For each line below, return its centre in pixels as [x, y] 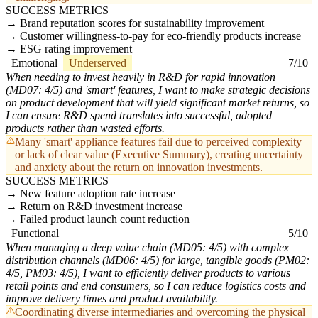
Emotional [34, 63]
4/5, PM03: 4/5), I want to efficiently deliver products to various [148, 273]
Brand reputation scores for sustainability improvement [142, 23]
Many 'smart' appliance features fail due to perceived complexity [158, 142]
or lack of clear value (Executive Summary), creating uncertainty [159, 155]
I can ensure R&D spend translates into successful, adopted [139, 116]
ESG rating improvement [76, 49]
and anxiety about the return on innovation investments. [139, 168]
